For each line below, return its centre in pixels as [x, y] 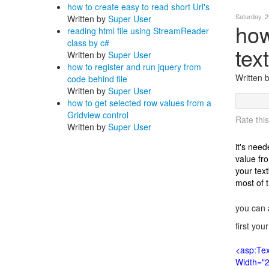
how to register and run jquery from [134, 67]
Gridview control [98, 115]
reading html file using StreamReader [138, 31]
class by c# [88, 43]
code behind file [97, 79]
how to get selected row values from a [139, 103]
